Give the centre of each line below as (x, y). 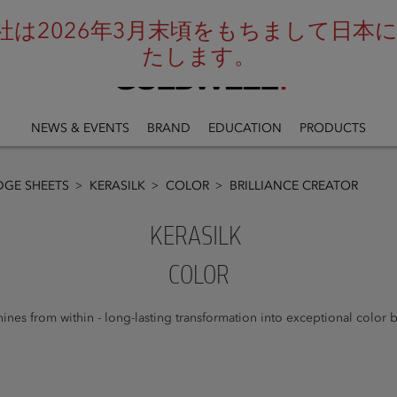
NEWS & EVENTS (80, 128)
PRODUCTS (333, 128)
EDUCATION (245, 128)
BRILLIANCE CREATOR (294, 186)
